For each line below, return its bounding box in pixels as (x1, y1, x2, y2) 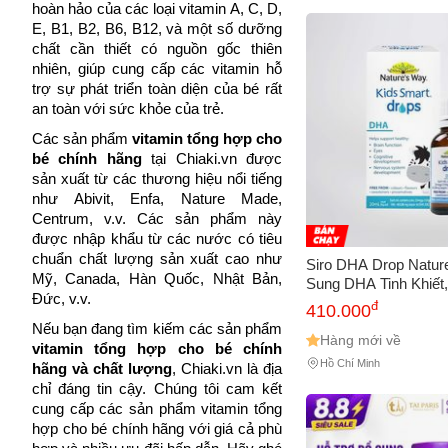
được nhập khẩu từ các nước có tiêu (32, 231, 282, 247)
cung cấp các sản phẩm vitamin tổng (32, 401, 282, 417)
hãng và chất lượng (32, 361, 172, 377)
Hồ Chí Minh (320, 356, 380, 369)
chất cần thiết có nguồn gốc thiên (32, 41, 282, 57)
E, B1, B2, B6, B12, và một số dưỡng (32, 21, 282, 37)
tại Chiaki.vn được (141, 151, 283, 167)
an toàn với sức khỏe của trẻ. (32, 101, 228, 117)
